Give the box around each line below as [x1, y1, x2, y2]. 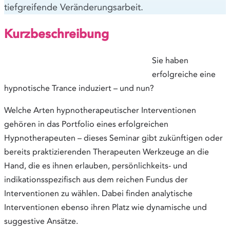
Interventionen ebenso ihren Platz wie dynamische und [4, 202, 207, 213]
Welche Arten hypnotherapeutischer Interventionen [4, 105, 196, 116]
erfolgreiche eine [152, 69, 216, 80]
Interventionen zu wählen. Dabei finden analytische [4, 188, 193, 199]
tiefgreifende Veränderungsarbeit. [4, 1, 143, 13]
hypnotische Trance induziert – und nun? [4, 83, 154, 93]
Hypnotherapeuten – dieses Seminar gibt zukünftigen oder [4, 133, 223, 143]
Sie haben [152, 55, 188, 66]
